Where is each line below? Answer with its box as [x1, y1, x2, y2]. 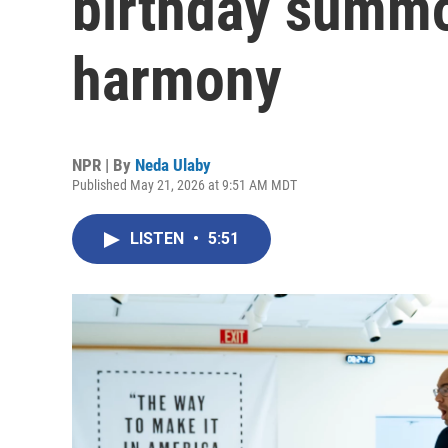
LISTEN [130, 229, 188, 248]
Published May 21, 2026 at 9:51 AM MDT [72, 177, 297, 193]
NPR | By [72, 155, 135, 175]
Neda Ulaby [135, 155, 211, 175]
